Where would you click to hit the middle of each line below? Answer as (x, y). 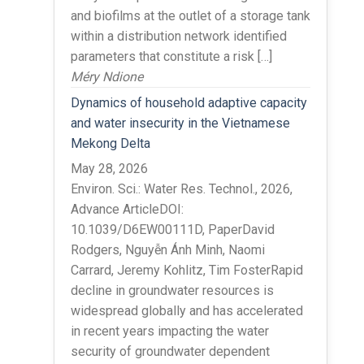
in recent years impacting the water (169, 331)
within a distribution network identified (178, 36)
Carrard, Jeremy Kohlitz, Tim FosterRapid (186, 270)
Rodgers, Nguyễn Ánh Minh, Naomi (167, 249)
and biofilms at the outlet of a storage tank (190, 15)
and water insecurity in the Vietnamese (180, 123)
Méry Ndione (106, 76)
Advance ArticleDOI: (127, 209)
